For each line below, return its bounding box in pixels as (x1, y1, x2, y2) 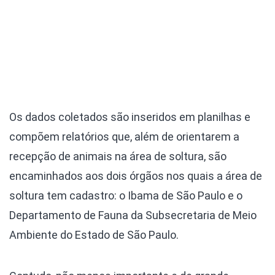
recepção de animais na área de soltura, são (9, 150, 227, 163)
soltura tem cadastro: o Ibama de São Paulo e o (9, 189, 242, 203)
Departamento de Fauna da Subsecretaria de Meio (9, 209, 257, 222)
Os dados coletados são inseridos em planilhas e (9, 110, 250, 124)
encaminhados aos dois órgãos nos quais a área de (9, 169, 262, 183)
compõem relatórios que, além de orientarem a (9, 130, 239, 144)
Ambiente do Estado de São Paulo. (9, 228, 179, 242)
